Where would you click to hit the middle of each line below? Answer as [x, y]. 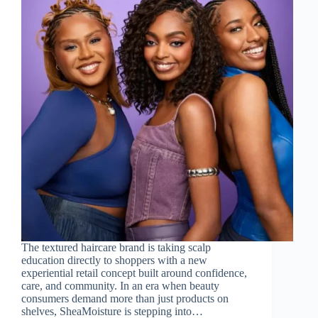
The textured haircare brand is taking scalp [116, 247]
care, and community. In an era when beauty [120, 285]
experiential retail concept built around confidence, [134, 273]
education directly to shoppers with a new [114, 260]
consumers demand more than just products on [125, 298]
